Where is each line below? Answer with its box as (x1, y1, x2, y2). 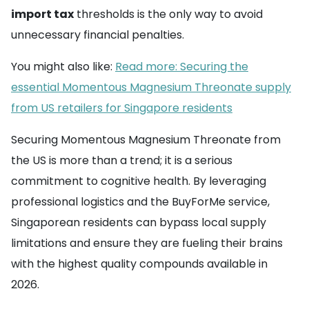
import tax (11, 6, 74, 22)
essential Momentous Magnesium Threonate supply (11, 79, 291, 95)
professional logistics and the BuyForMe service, (11, 194, 270, 210)
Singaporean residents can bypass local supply (11, 215, 266, 230)
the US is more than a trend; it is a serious (11, 152, 232, 168)
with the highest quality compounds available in (11, 256, 268, 272)
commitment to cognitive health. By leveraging (11, 173, 266, 189)
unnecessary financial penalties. (11, 27, 184, 43)
